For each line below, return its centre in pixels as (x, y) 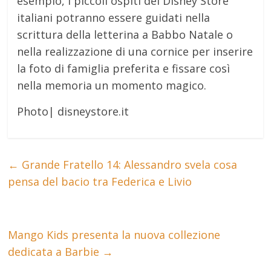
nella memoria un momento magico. (112, 85)
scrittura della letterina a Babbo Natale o (125, 34)
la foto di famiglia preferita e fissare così (124, 68)
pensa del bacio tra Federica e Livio (100, 181)
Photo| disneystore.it (73, 111)
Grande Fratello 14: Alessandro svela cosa (128, 165)
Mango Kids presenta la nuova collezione (114, 235)
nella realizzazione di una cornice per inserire (135, 51)
